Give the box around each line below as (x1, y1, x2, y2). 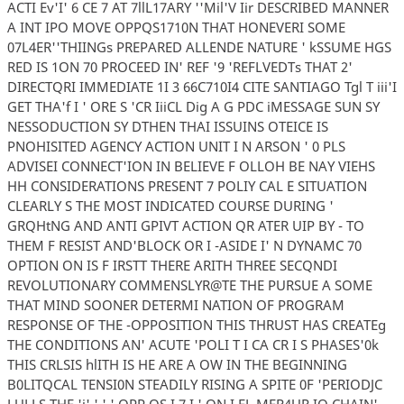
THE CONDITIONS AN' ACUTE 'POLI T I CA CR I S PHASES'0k (6, 335, 379, 353)
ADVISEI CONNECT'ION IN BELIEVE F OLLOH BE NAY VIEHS (6, 156, 375, 175)
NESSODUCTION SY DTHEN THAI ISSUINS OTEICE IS (6, 116, 328, 135)
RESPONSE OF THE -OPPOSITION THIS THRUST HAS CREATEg (6, 315, 386, 334)
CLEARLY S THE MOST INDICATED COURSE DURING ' (6, 196, 334, 215)
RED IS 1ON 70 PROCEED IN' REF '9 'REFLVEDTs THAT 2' (6, 57, 353, 76)
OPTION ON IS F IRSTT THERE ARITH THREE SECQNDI (6, 255, 337, 274)
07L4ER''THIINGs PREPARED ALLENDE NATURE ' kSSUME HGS (6, 37, 391, 56)
